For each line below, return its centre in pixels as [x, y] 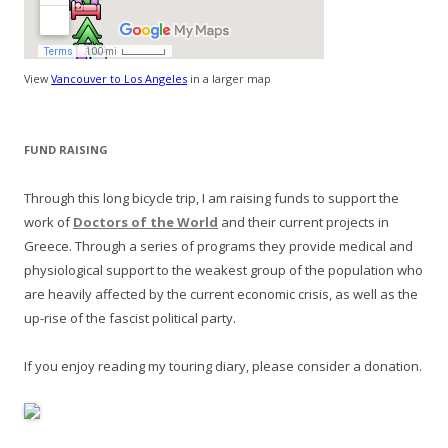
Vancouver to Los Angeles [119, 78]
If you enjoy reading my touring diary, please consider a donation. [223, 365]
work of [48, 221]
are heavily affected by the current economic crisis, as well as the [221, 293]
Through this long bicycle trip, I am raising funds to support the [211, 197]
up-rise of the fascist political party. [130, 317]
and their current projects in [303, 221]
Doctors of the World [145, 221]
